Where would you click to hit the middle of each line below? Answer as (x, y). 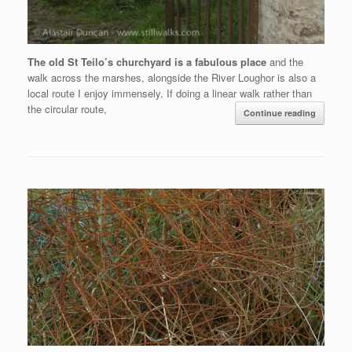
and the (286, 62)
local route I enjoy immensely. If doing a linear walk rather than (170, 93)
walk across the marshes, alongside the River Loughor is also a (172, 78)
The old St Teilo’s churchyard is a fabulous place (148, 62)
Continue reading (280, 113)
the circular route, (67, 109)
